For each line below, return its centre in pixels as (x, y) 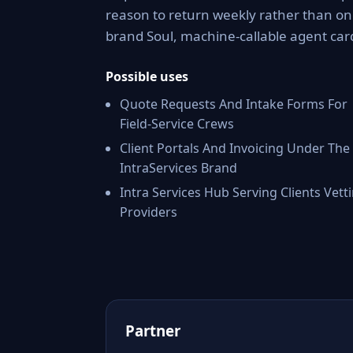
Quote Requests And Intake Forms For (234, 104)
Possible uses (147, 76)
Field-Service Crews (177, 124)
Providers (149, 212)
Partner (153, 331)
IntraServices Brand (178, 168)
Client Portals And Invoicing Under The (235, 148)
